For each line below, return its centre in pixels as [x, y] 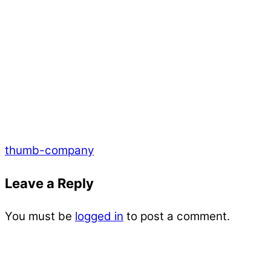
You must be [40, 217]
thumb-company [49, 151]
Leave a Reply [49, 184]
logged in [99, 217]
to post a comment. [177, 217]
